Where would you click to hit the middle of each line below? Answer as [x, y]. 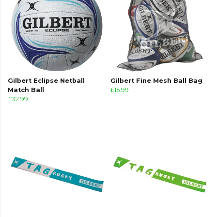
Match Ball [26, 90]
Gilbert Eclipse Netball [46, 81]
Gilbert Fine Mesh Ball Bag [156, 81]
